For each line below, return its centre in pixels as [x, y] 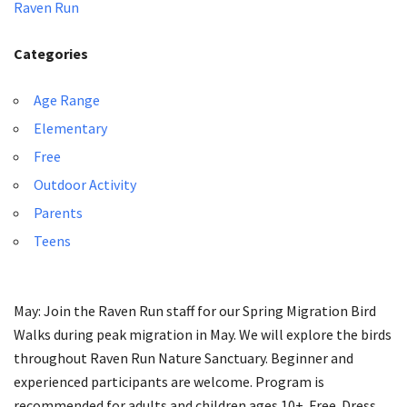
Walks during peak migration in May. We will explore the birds [203, 334]
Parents [58, 212]
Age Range [67, 99]
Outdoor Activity [85, 184]
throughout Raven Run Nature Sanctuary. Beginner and [184, 357]
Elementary [70, 128]
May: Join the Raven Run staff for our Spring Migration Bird [195, 310]
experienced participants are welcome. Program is [169, 381]
